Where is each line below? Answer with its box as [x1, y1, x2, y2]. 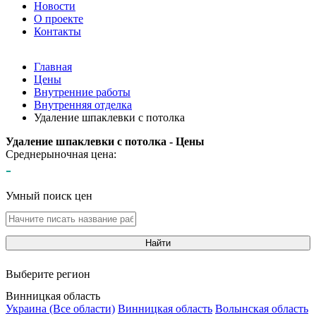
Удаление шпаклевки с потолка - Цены [6, 135, 205, 147]
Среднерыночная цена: [6, 148, 116, 160]
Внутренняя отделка [34, 99, 132, 111]
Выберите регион [6, 268, 90, 280]
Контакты [34, 25, 81, 37]
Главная [34, 61, 72, 73]
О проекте [34, 13, 83, 25]
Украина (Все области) [6, 303, 115, 315]
